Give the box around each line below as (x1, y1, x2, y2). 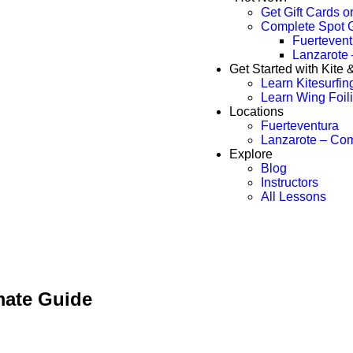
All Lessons (260, 190, 326, 203)
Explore (229, 147, 273, 161)
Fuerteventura (260, 119, 339, 132)
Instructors (260, 176, 318, 189)
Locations (229, 105, 284, 118)
